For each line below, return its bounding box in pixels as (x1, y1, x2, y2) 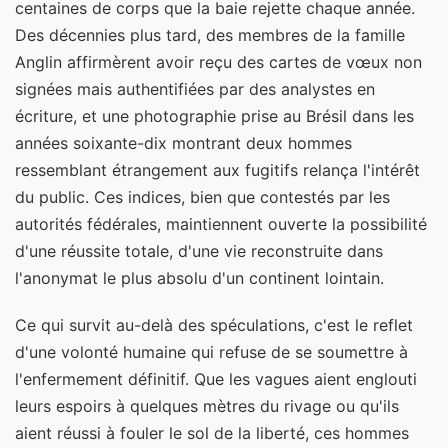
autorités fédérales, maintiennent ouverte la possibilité (15, 213, 427, 234)
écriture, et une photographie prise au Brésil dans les (15, 105, 414, 126)
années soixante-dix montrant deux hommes (15, 132, 352, 153)
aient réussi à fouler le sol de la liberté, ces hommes (15, 422, 409, 443)
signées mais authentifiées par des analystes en (15, 78, 375, 99)
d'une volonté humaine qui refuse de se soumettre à (15, 341, 408, 362)
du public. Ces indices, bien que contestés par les (15, 186, 390, 207)
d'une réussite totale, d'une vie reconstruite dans (15, 240, 383, 261)
